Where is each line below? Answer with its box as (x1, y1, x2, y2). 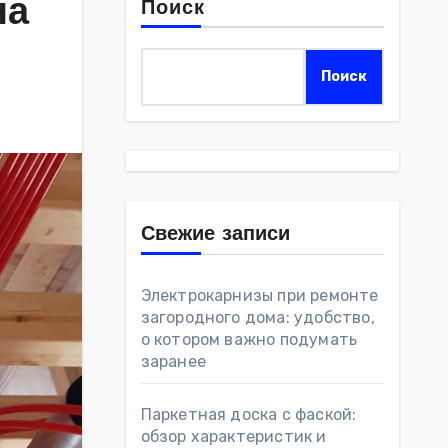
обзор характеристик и (140, 427, 327, 446)
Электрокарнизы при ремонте (140, 286, 379, 305)
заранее (140, 352, 206, 371)
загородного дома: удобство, (140, 308, 375, 327)
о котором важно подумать (140, 330, 358, 349)
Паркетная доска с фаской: (140, 405, 357, 424)
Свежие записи (140, 225, 290, 245)
